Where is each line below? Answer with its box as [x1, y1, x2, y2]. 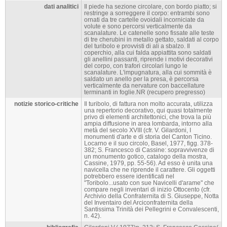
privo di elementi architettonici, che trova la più [84, 113, 211, 121]
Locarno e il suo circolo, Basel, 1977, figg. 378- [84, 140, 213, 147]
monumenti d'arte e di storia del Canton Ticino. [84, 133, 212, 140]
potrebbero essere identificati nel [84, 173, 174, 180]
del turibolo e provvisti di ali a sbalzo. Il [84, 43, 190, 50]
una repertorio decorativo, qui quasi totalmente [84, 107, 212, 114]
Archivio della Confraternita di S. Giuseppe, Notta [84, 193, 219, 200]
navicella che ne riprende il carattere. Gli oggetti [84, 166, 215, 173]
